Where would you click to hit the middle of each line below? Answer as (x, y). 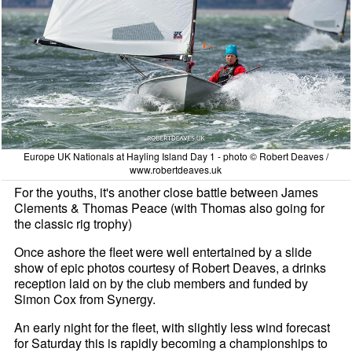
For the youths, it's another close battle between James (167, 192)
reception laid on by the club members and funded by (161, 283)
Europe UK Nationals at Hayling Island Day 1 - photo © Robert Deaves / (176, 156)
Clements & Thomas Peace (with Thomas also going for (170, 207)
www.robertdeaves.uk (176, 169)
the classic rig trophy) (73, 223)
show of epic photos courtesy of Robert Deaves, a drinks (170, 267)
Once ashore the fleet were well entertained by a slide (163, 251)
